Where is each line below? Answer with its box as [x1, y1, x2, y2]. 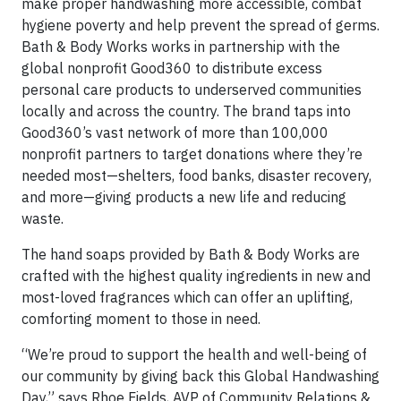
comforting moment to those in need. [21, 309, 260, 328]
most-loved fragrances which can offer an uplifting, [21, 287, 353, 306]
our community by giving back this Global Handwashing [21, 366, 380, 385]
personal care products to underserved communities [21, 80, 362, 98]
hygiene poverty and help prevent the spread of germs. [21, 15, 380, 34]
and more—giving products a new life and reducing [21, 187, 346, 206]
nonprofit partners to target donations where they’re [21, 144, 363, 163]
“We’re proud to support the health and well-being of [21, 345, 367, 363]
